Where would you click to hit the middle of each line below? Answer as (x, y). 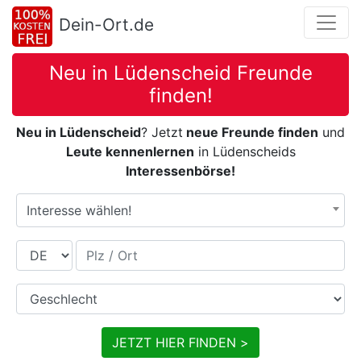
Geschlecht (49, 293)
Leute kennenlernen (130, 152)
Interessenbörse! (180, 171)
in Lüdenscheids (245, 152)
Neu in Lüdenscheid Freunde (180, 73)
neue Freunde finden (251, 133)
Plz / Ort (101, 249)
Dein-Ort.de (106, 24)
